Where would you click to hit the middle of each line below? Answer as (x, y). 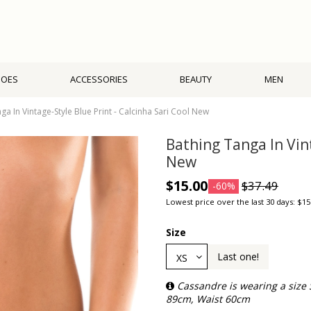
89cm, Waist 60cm (208, 299)
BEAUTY (196, 79)
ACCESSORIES (99, 79)
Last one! (238, 257)
